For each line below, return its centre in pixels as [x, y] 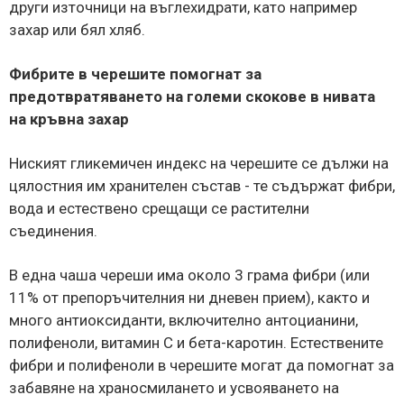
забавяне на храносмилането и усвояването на [174, 387]
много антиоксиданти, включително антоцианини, [184, 320]
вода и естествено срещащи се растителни [159, 208]
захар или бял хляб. [77, 29]
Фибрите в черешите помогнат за [135, 73]
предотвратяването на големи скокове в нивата [192, 96]
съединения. [53, 230]
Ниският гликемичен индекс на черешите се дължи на [199, 163]
